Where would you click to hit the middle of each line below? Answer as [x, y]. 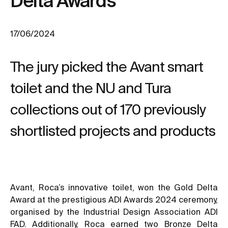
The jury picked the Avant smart [107, 66]
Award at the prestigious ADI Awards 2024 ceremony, [114, 199]
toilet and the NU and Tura [91, 88]
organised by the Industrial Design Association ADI [114, 211]
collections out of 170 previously [108, 109]
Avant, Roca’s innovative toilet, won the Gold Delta [114, 187]
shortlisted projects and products [113, 130]
